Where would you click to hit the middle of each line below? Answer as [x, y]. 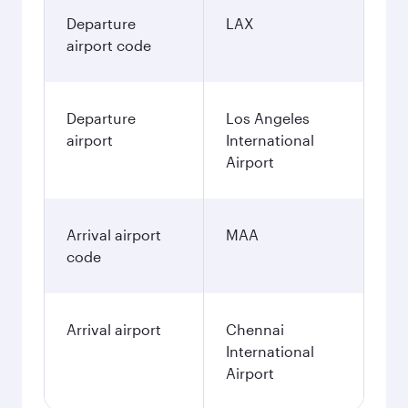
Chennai [255, 329]
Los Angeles [268, 118]
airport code [109, 45]
